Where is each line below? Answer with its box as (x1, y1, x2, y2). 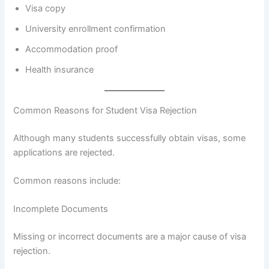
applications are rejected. (13, 147, 115, 158)
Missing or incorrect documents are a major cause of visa (13, 231, 247, 243)
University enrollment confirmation (25, 23, 166, 34)
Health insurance (25, 64, 94, 75)
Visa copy (25, 2, 66, 14)
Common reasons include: (13, 175, 121, 186)
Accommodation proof (25, 43, 118, 55)
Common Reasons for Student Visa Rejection (13, 104, 198, 116)
